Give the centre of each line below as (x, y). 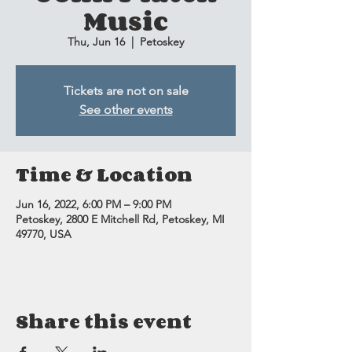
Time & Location (104, 174)
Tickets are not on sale (126, 91)
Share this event (104, 321)
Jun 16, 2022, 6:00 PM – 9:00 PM (93, 204)
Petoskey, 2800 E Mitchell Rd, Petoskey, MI (120, 219)
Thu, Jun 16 (96, 42)
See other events (126, 110)
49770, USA (44, 234)
